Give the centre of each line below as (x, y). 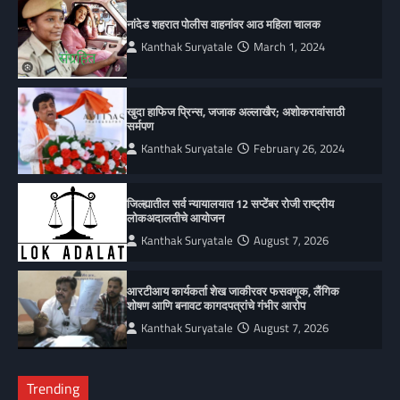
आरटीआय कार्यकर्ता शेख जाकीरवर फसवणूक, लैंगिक (233, 291)
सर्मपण (141, 126)
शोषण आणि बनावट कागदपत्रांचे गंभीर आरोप (217, 305)
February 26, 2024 (300, 149)
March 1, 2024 (290, 47)
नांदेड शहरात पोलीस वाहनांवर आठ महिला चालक (224, 25)
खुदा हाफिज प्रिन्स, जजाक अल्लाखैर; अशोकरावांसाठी (236, 112)
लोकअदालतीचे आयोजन (176, 217)
